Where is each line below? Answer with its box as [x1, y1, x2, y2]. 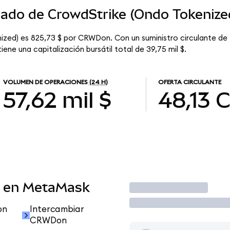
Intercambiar [29, 205, 84, 214]
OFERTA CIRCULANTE [158, 79, 221, 86]
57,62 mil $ [3, 87, 112, 112]
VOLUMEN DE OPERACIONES [3, 79, 88, 86]
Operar [129, 180, 175, 195]
